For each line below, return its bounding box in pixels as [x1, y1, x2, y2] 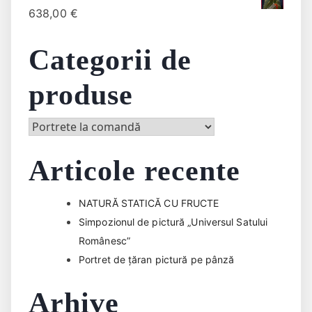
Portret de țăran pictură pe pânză [79, 253, 235, 266]
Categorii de [29, 44, 192, 77]
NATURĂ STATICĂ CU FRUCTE [79, 197, 219, 210]
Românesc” [79, 235, 130, 247]
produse [29, 79, 133, 111]
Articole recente [29, 155, 241, 187]
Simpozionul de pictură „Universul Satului [79, 216, 268, 228]
